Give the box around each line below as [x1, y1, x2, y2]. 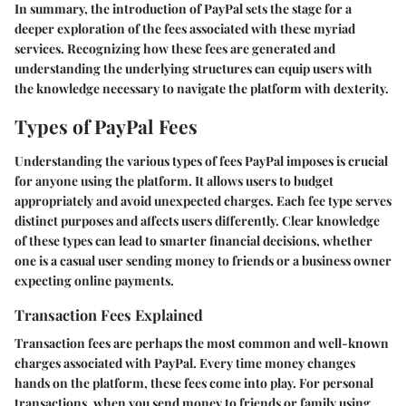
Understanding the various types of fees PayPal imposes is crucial [14, 151, 388, 169]
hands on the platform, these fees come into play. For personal [14, 374, 373, 392]
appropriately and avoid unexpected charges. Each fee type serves [14, 191, 391, 209]
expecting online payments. [14, 271, 174, 289]
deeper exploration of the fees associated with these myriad [14, 20, 355, 38]
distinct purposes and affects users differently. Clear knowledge [14, 211, 380, 229]
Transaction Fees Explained [14, 304, 203, 324]
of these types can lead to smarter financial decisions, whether [14, 231, 372, 249]
